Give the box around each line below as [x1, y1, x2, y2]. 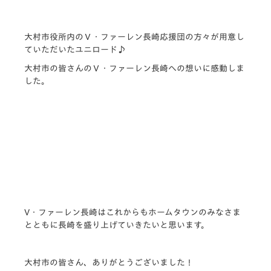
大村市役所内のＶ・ [24, 32, 100, 41]
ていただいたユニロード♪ [24, 45, 126, 54]
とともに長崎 [24, 220, 75, 229]
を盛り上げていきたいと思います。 [75, 220, 209, 229]
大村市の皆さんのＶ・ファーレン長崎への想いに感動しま [24, 64, 244, 73]
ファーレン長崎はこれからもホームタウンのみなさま [38, 207, 241, 217]
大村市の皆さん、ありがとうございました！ [24, 258, 194, 267]
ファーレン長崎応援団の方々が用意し [100, 32, 244, 41]
